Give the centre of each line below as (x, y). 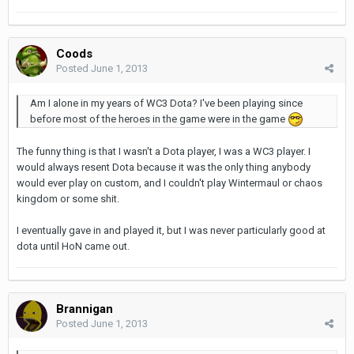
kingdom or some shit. (68, 199)
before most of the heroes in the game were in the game (159, 119)
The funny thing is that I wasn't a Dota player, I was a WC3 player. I (164, 152)
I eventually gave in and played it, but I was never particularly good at (171, 231)
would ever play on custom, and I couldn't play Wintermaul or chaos (169, 183)
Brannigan (85, 309)
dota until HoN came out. (73, 247)
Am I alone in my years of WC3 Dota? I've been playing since (166, 103)
